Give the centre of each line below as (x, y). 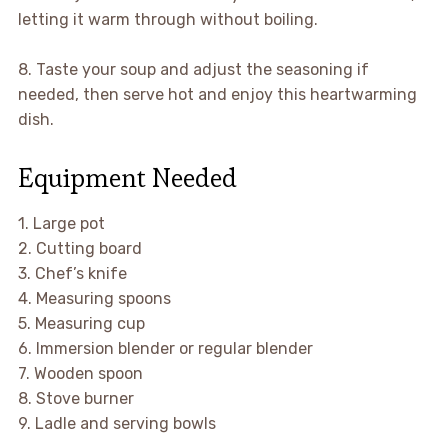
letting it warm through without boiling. (167, 20)
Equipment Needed (127, 178)
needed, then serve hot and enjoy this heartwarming (217, 95)
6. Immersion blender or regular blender (165, 349)
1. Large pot (61, 224)
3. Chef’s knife (72, 274)
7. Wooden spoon (80, 374)
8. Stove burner (75, 399)
